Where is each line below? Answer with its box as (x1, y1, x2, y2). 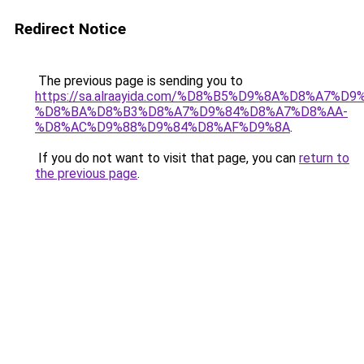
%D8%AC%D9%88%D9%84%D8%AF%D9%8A (35, 119, 290, 135)
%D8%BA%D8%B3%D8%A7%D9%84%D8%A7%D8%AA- (35, 104, 348, 119)
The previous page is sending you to (35, 73, 243, 89)
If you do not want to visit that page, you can (35, 150, 299, 166)
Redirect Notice (15, 19, 126, 38)
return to (299, 150, 349, 166)
